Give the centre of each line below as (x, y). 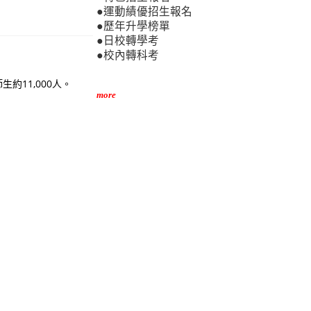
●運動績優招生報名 (144, 11)
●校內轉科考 (127, 55)
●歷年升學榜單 (133, 26)
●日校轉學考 (127, 40)
